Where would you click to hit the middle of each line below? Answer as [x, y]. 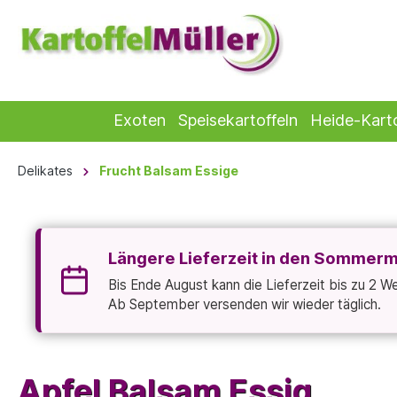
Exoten [139, 121]
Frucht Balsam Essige [169, 171]
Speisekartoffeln [237, 121]
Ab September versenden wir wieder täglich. [245, 304]
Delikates [45, 171]
